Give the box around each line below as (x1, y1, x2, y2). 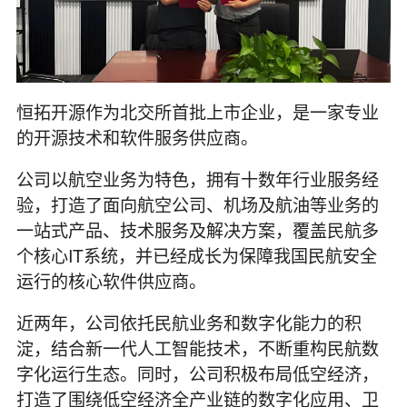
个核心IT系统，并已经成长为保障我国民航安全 (15, 243, 377, 268)
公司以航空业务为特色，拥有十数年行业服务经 (15, 166, 379, 192)
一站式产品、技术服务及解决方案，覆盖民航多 (15, 217, 379, 243)
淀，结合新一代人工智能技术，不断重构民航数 (15, 335, 379, 361)
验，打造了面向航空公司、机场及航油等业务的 (15, 192, 379, 217)
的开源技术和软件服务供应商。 (15, 124, 258, 150)
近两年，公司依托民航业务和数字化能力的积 (15, 310, 362, 335)
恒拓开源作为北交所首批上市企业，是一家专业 (15, 99, 379, 124)
